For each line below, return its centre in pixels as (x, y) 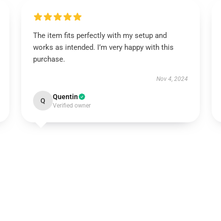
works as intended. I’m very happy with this (103, 47)
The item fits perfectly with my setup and (100, 36)
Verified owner (72, 106)
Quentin (65, 97)
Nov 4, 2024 (172, 79)
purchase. (49, 59)
